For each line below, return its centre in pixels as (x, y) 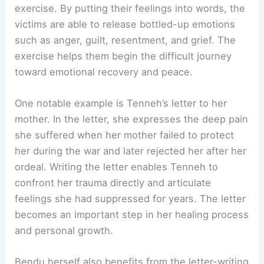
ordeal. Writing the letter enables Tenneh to (117, 167)
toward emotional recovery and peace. (104, 72)
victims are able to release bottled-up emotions (125, 24)
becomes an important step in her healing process (132, 214)
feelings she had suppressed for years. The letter (131, 199)
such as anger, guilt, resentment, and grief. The (126, 40)
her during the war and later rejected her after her (131, 151)
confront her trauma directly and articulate (113, 183)
